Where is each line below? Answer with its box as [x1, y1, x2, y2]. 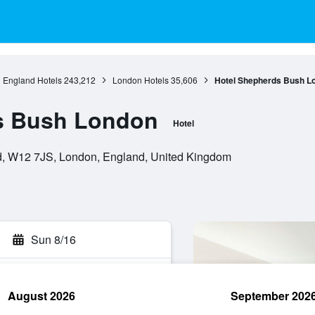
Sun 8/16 [31, 231, 76, 247]
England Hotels [2, 74, 62, 86]
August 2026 [8, 288, 75, 304]
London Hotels [112, 74, 169, 86]
